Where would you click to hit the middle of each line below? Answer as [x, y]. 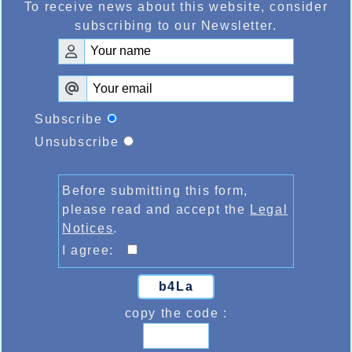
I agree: [95, 250]
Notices [88, 228]
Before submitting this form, [155, 190]
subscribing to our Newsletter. [176, 25]
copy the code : [176, 313]
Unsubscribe [77, 141]
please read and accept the [156, 209]
